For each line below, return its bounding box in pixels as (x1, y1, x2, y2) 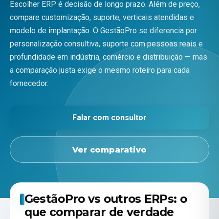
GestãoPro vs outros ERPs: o (24, 192, 187, 206)
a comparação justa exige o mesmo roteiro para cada (10, 65, 190, 75)
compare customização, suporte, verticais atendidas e (10, 12, 194, 22)
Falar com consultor (72, 112, 147, 122)
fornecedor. (10, 78, 48, 88)
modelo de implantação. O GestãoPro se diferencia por (10, 25, 197, 35)
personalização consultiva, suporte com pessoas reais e (10, 39, 203, 48)
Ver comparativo (72, 145, 147, 154)
